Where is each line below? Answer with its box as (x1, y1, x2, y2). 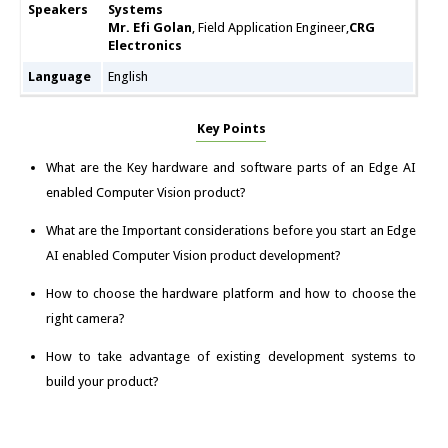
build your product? (45, 374, 159, 390)
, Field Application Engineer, (191, 20, 349, 36)
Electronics (107, 38, 182, 54)
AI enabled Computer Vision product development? (45, 248, 341, 264)
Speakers (27, 2, 88, 18)
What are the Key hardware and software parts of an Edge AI (45, 160, 417, 176)
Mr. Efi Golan (107, 20, 192, 36)
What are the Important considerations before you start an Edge (45, 223, 417, 239)
